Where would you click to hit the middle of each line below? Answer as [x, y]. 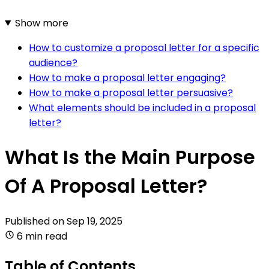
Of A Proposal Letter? [106, 186]
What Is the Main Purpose [130, 157]
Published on [36, 221]
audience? [53, 62]
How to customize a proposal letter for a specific [144, 47]
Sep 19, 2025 [95, 221]
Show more [41, 23]
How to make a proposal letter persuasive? [131, 92]
